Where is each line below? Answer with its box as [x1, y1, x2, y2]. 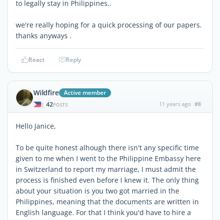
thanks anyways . [16, 30, 72, 40]
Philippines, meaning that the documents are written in [16, 196, 199, 206]
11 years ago [159, 100, 191, 108]
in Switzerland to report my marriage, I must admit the [16, 164, 196, 174]
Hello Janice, [16, 121, 56, 131]
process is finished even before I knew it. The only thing [16, 175, 199, 185]
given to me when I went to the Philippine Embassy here [16, 153, 201, 163]
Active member [64, 88, 107, 97]
